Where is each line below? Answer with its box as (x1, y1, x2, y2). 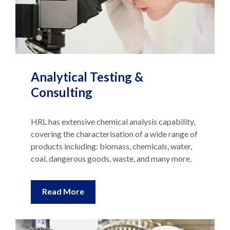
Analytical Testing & (31, 69, 143, 84)
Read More (42, 186, 84, 196)
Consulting (31, 84, 92, 100)
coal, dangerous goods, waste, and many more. (31, 153, 191, 163)
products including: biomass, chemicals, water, (31, 141, 192, 151)
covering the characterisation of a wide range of (31, 128, 198, 139)
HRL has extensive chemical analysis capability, (31, 116, 195, 126)
